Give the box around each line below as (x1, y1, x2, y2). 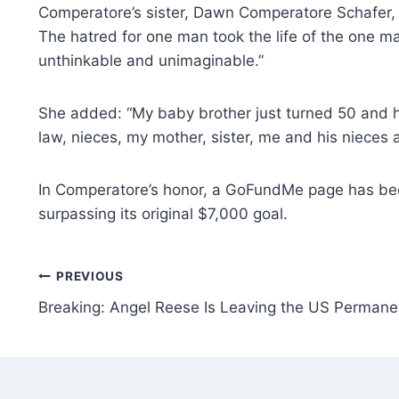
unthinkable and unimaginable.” (38, 51, 264, 69)
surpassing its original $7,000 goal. (38, 204, 288, 223)
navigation (37, 304, 165, 335)
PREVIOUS (56, 269, 124, 284)
